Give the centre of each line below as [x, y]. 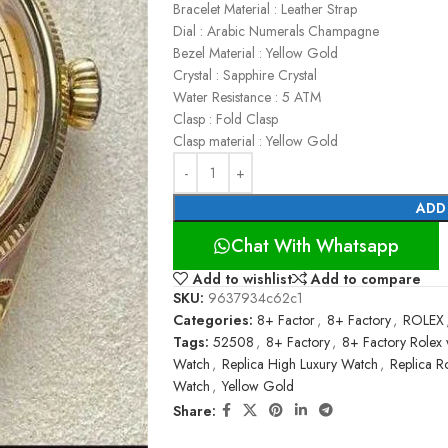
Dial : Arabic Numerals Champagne [276, 31]
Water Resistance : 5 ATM [247, 97]
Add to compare [366, 278]
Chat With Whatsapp [315, 246]
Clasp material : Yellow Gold [255, 141]
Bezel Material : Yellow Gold [255, 53]
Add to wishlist [242, 278]
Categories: [213, 320]
